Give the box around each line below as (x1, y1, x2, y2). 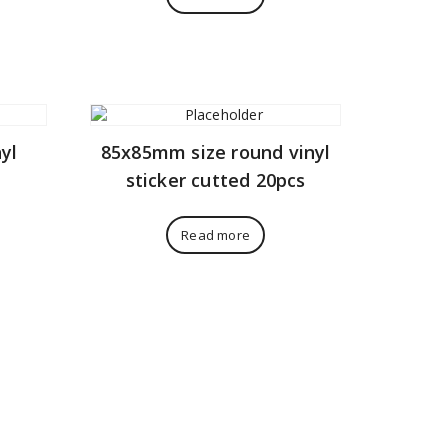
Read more (181, 225, 251, 244)
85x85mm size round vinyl (100, 139, 331, 164)
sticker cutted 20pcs (125, 167, 306, 192)
